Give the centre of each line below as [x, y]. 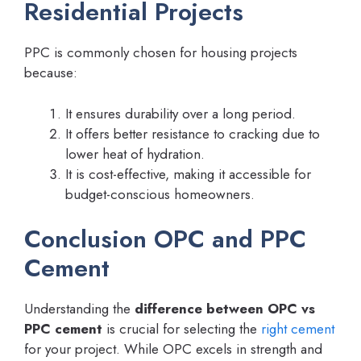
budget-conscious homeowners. [160, 194]
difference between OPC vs [225, 309]
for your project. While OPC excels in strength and [173, 349]
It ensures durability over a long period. [180, 113]
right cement [298, 329]
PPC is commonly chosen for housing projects [161, 53]
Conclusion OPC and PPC [165, 239]
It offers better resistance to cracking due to [193, 133]
